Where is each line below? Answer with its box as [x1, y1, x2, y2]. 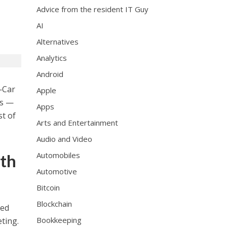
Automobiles [36, 150, 81, 160]
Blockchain [36, 199, 72, 209]
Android [36, 69, 64, 79]
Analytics [36, 53, 67, 63]
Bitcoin [36, 182, 60, 193]
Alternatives [36, 36, 79, 47]
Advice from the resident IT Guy [36, 4, 149, 14]
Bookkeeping [36, 215, 82, 225]
